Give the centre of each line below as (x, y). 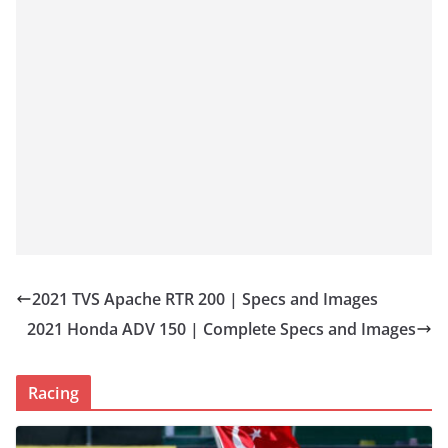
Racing (53, 392)
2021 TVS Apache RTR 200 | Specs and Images (205, 298)
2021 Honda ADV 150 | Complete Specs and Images (221, 328)
